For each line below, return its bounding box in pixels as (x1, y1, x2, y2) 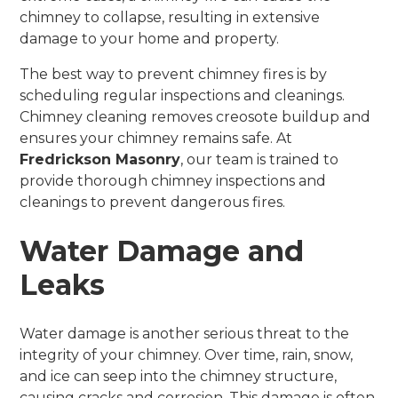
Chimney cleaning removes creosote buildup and (20, 107, 371, 125)
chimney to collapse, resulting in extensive (20, 8, 321, 26)
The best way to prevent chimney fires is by (20, 65, 328, 83)
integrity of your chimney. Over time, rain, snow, (20, 346, 354, 363)
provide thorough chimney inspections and (20, 171, 327, 189)
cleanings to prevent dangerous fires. (20, 193, 286, 211)
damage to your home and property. (20, 29, 280, 47)
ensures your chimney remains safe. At (20, 129, 293, 147)
